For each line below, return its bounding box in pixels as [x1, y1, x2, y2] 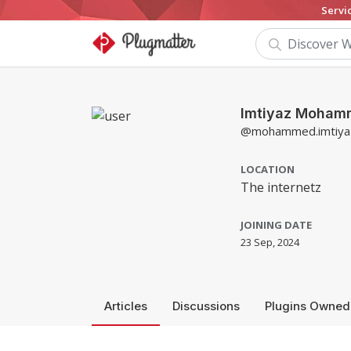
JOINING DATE [241, 218, 312, 232]
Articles [104, 299, 147, 313]
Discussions [172, 299, 240, 313]
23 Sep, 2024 [241, 235, 299, 249]
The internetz [241, 179, 321, 196]
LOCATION [241, 162, 295, 176]
